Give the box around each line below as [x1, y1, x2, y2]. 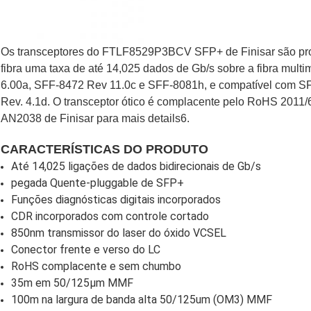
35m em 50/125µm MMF [11, 276, 133, 290]
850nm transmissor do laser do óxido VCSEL [11, 226, 226, 240]
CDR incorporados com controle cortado [11, 210, 209, 224]
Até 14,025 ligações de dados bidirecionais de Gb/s [11, 160, 261, 174]
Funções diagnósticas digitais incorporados [11, 193, 221, 207]
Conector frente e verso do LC [11, 243, 160, 257]
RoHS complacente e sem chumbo [11, 260, 181, 274]
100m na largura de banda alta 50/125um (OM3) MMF [11, 293, 272, 307]
